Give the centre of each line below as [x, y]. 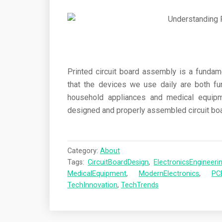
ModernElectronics [169, 174]
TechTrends [140, 185]
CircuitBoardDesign [118, 162]
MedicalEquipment [97, 174]
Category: [84, 151]
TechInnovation [92, 185]
